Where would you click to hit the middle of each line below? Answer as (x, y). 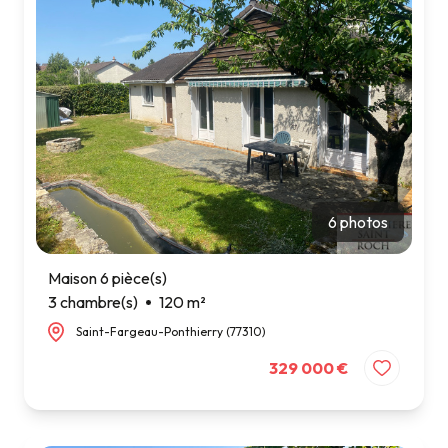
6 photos (358, 222)
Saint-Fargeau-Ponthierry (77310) (171, 332)
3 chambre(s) (93, 302)
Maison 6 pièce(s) (107, 278)
